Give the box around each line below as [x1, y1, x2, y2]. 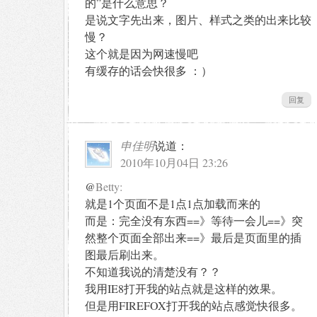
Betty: [96, 178, 122, 194]
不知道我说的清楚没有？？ [85, 263, 221, 279]
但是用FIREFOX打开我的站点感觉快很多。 [85, 297, 302, 313]
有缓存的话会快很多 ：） [85, 62, 212, 78]
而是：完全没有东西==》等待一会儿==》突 [85, 212, 303, 228]
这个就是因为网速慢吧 [85, 45, 198, 61]
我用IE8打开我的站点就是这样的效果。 [85, 280, 282, 296]
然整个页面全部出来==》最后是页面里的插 [85, 229, 301, 245]
